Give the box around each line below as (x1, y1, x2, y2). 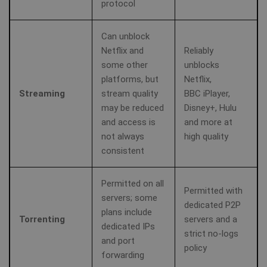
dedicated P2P (184, 200, 241, 210)
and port (101, 235, 135, 246)
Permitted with (184, 185, 243, 196)
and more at (184, 117, 232, 128)
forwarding (101, 250, 144, 260)
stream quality (101, 88, 158, 99)
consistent (101, 145, 144, 156)
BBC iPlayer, (184, 88, 230, 99)
